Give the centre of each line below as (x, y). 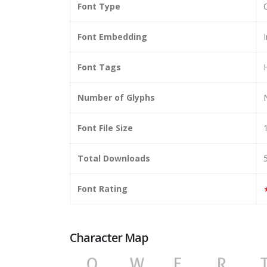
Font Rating (103, 188)
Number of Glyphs (116, 97)
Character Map (109, 237)
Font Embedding (112, 36)
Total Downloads (114, 158)
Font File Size (105, 128)
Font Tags (99, 67)
